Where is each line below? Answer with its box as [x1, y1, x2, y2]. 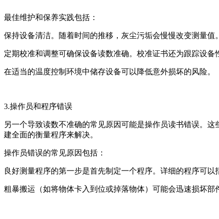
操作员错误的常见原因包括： [4, 149, 106, 157]
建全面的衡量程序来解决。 [4, 131, 98, 139]
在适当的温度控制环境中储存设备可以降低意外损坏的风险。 [4, 67, 215, 76]
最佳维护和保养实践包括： [4, 13, 98, 22]
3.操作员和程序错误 [4, 102, 72, 111]
